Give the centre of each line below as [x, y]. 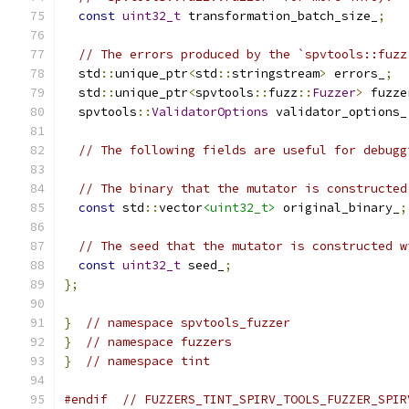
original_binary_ [338, 208]
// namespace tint [148, 361]
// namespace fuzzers [159, 342]
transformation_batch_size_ [279, 16]
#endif [86, 399]
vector [181, 208]
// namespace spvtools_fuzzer [188, 323]
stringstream [276, 73]
